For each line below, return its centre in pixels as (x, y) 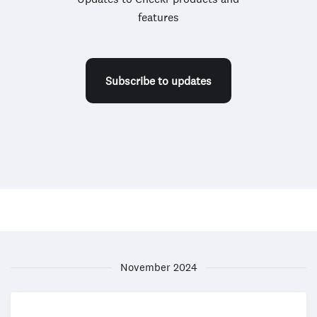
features (158, 17)
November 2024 (158, 267)
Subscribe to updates (158, 81)
